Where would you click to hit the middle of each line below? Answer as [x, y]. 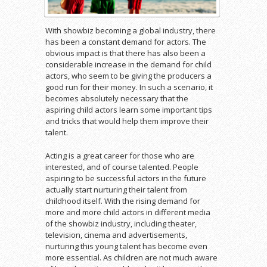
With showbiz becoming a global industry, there [131, 30]
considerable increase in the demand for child [128, 64]
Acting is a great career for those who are [120, 155]
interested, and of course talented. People [122, 167]
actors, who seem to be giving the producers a [128, 75]
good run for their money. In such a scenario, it [129, 87]
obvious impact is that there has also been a [125, 53]
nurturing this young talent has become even [126, 246]
